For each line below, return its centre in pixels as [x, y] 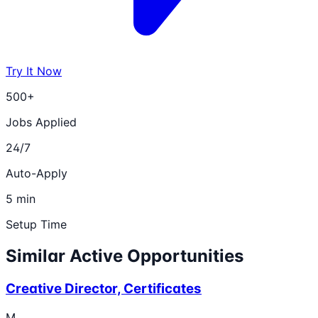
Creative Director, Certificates [104, 289]
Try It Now [34, 71]
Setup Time [36, 225]
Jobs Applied [41, 122]
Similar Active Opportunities [125, 256]
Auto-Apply [37, 174]
